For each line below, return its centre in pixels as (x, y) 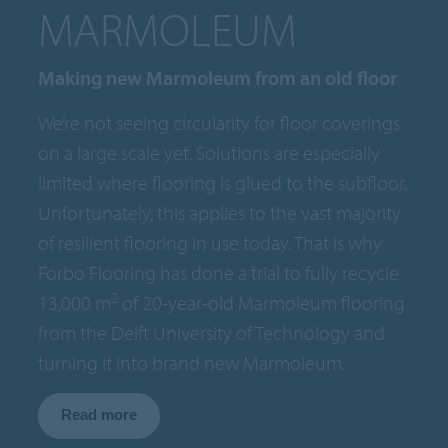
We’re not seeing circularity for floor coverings (219, 123)
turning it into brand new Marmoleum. (192, 363)
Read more (99, 415)
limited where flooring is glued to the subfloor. (223, 183)
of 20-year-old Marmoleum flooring (262, 303)
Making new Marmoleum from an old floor (218, 78)
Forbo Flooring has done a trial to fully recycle (219, 273)
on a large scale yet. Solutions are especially (209, 153)
